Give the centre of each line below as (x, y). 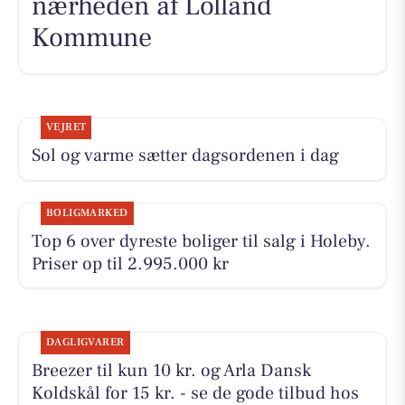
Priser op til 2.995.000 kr (130, 264)
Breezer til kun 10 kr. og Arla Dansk (171, 370)
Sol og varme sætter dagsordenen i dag (185, 156)
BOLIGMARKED (87, 212)
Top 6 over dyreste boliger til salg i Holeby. (201, 241)
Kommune (91, 38)
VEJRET (66, 127)
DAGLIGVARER (85, 342)
